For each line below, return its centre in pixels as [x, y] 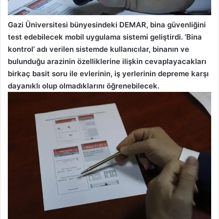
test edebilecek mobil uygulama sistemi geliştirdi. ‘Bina [105, 37]
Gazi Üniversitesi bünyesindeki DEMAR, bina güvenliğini [107, 25]
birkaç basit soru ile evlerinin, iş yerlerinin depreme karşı [108, 74]
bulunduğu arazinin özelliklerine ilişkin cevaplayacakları [107, 62]
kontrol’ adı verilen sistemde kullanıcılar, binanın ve [99, 49]
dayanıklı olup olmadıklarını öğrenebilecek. [84, 86]
